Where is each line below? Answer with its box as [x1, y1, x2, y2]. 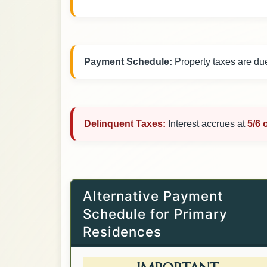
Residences [83, 223, 162, 240]
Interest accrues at [168, 118, 248, 129]
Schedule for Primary [83, 205, 228, 222]
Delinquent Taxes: [84, 118, 169, 129]
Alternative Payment [83, 187, 223, 204]
